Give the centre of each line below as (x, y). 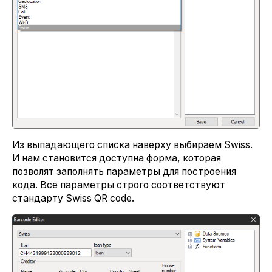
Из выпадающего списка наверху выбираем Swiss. (132, 144)
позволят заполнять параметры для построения (124, 171)
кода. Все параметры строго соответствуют (119, 185)
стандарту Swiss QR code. (73, 198)
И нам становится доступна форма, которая (117, 158)
